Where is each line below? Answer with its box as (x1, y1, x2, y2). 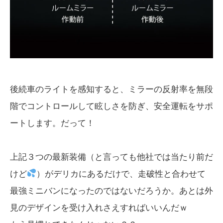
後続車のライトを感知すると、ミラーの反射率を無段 (10, 84, 213, 94)
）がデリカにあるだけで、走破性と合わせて (36, 169, 206, 179)
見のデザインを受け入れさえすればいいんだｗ (10, 203, 188, 213)
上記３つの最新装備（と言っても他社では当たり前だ (10, 152, 213, 162)
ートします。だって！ (10, 118, 95, 128)
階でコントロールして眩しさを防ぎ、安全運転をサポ (10, 101, 213, 111)
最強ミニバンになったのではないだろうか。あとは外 (10, 186, 213, 196)
